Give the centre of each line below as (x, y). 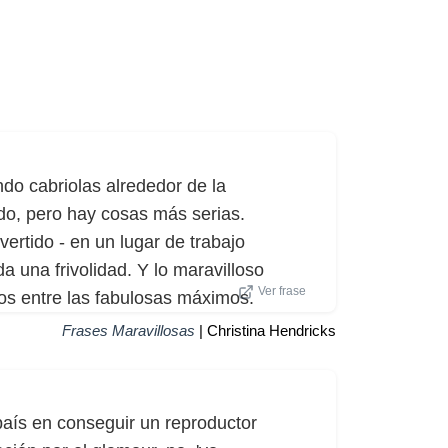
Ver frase (282, 290)
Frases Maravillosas (128, 330)
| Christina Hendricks (265, 330)
